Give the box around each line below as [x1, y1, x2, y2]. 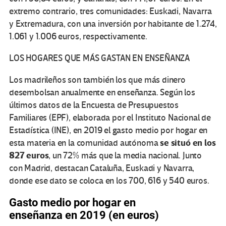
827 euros [9, 150, 49, 162]
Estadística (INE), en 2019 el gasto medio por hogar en [9, 125, 208, 136]
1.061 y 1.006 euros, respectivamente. [9, 31, 147, 42]
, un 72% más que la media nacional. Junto [48, 150, 202, 161]
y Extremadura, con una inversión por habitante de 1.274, [9, 19, 217, 30]
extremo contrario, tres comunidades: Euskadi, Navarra [9, 6, 212, 17]
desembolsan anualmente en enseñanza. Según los [9, 87, 195, 98]
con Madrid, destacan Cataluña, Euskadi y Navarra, [9, 163, 195, 174]
